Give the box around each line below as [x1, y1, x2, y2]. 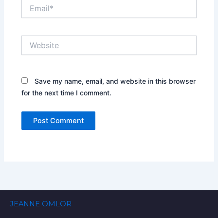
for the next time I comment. [21, 89, 112, 97]
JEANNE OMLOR [10, 199, 72, 208]
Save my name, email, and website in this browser [35, 77, 196, 86]
